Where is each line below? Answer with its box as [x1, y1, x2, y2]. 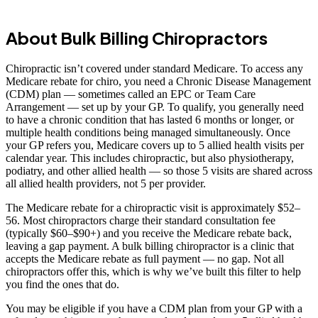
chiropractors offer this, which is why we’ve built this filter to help [6, 265, 301, 278]
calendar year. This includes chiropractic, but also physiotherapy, [6, 152, 294, 164]
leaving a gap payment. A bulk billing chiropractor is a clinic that [6, 240, 294, 252]
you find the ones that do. [6, 278, 119, 290]
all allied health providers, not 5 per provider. [6, 177, 206, 190]
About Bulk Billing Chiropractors [6, 27, 268, 49]
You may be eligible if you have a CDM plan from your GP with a [6, 302, 302, 314]
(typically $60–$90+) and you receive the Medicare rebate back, [6, 227, 292, 239]
